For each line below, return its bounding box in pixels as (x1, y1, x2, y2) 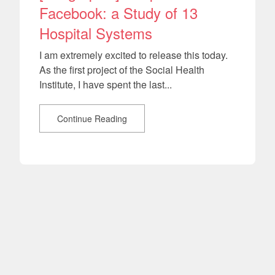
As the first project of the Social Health (39, 63, 204, 77)
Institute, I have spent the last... (39, 77, 172, 92)
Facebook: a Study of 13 (39, 2, 198, 24)
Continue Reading (57, 112, 127, 125)
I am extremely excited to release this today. (39, 48, 228, 63)
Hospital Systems (39, 22, 152, 44)
